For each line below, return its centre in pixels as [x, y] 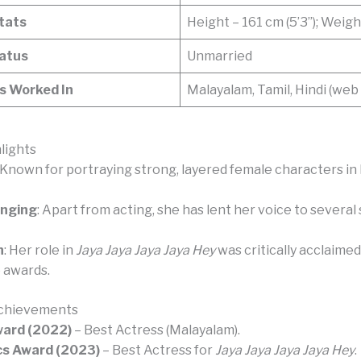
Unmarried [220, 56]
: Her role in [40, 250]
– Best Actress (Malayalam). [156, 330]
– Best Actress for [158, 350]
